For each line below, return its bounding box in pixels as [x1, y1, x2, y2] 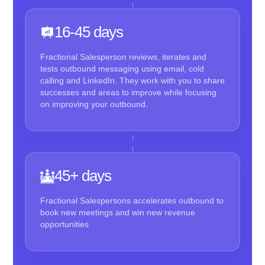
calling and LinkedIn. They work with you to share [40, 76, 225, 86]
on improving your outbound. [40, 99, 148, 109]
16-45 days [54, 23, 123, 41]
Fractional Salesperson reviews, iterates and [40, 52, 206, 62]
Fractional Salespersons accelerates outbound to [40, 196, 224, 206]
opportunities [40, 219, 89, 230]
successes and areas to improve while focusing [40, 88, 216, 98]
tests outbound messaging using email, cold [40, 64, 204, 74]
